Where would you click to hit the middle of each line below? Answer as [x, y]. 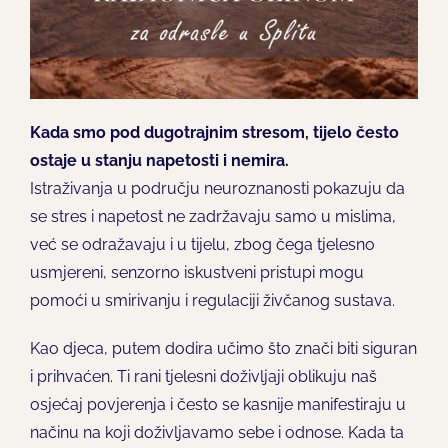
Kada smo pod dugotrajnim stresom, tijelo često [214, 132]
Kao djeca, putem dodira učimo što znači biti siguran [223, 348]
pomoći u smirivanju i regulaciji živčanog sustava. [212, 300]
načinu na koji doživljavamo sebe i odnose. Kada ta [216, 432]
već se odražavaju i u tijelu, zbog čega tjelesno [202, 244]
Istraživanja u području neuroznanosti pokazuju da [217, 188]
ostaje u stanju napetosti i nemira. [159, 160]
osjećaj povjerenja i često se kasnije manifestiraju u [217, 404]
